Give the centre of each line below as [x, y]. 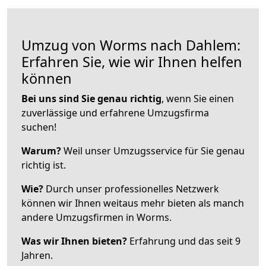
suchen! [39, 127]
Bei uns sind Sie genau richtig [91, 98]
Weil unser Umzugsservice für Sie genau [153, 151]
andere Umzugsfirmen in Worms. [96, 217]
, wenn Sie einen [198, 98]
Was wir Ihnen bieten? [74, 241]
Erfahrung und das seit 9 [184, 241]
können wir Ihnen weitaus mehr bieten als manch [133, 203]
